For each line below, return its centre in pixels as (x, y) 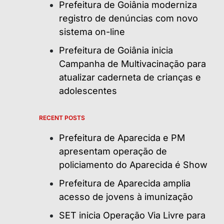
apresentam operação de (113, 151)
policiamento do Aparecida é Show (133, 164)
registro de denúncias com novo (128, 18)
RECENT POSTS (62, 117)
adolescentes (88, 90)
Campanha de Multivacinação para (132, 63)
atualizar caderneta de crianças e (130, 77)
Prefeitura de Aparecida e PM (122, 137)
